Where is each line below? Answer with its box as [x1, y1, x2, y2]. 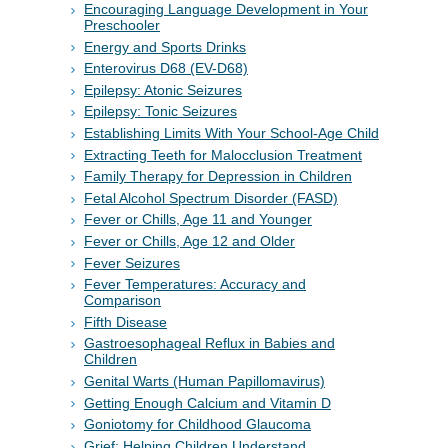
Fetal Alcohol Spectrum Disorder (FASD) [84, 189, 338, 206]
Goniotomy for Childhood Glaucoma [84, 416, 311, 433]
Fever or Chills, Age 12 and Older [84, 233, 295, 250]
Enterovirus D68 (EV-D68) [84, 60, 248, 77]
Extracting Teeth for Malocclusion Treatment [84, 146, 362, 163]
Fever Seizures [84, 254, 180, 271]
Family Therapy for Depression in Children [84, 168, 352, 185]
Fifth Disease [84, 313, 167, 330]
